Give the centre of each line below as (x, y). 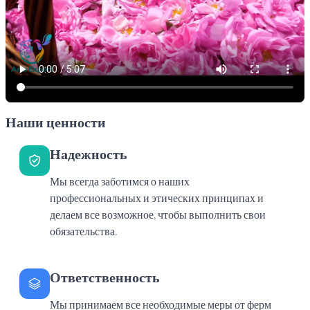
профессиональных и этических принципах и (157, 199)
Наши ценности (56, 123)
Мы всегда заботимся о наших (120, 182)
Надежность (89, 155)
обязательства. (84, 232)
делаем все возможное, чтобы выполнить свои (158, 215)
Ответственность (105, 278)
